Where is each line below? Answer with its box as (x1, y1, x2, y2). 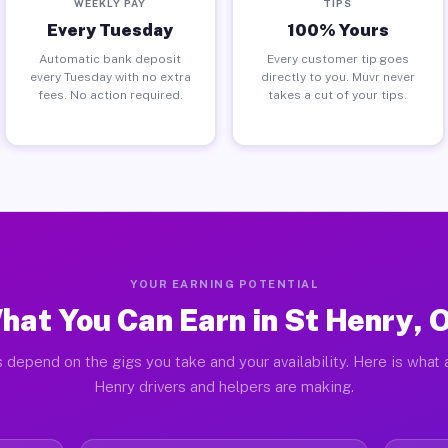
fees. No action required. (37, 87, 183, 102)
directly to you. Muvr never (260, 69, 415, 84)
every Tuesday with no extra (29, 69, 191, 84)
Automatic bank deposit (39, 51, 182, 66)
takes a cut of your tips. (268, 87, 408, 102)
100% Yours (286, 19, 389, 40)
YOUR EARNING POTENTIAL (130, 278, 318, 290)
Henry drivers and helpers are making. (94, 378, 354, 395)
